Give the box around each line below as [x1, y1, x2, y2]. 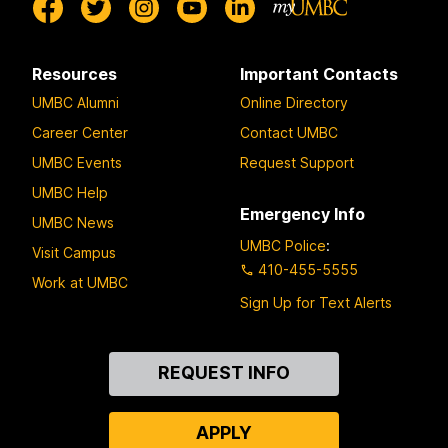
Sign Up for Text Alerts [240, 294, 392, 312]
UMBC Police [240, 237, 326, 255]
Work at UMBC [32, 273, 128, 291]
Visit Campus [32, 243, 116, 261]
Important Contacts [240, 63, 398, 84]
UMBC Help [32, 183, 108, 201]
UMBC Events [32, 153, 122, 171]
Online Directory [240, 93, 348, 111]
